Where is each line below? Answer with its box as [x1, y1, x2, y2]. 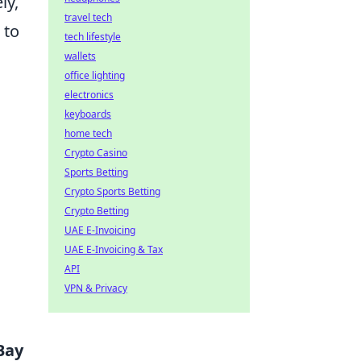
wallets [64, 49, 96, 63]
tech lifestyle [64, 30, 121, 44]
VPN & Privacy [64, 281, 127, 295]
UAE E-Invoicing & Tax [64, 243, 163, 256]
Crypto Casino [64, 146, 127, 160]
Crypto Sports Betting [64, 185, 160, 198]
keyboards [64, 107, 111, 121]
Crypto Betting [64, 204, 129, 218]
